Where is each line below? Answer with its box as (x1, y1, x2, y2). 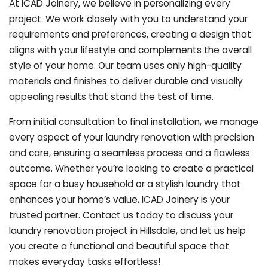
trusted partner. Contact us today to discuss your (9, 208, 233, 221)
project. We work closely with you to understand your (9, 12, 248, 25)
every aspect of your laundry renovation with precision (9, 130, 254, 144)
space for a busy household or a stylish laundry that (9, 177, 241, 190)
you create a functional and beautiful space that (9, 239, 229, 252)
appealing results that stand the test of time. (9, 90, 214, 103)
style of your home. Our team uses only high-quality (9, 59, 242, 72)
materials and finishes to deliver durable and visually (9, 74, 243, 87)
